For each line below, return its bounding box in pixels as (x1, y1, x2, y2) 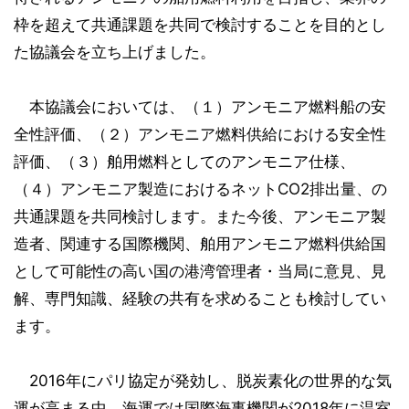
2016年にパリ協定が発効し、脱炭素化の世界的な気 (14, 372, 392, 390)
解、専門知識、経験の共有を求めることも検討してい (14, 289, 386, 308)
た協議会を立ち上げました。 (14, 43, 215, 61)
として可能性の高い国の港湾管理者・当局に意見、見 (14, 262, 386, 280)
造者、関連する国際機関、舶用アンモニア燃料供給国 (14, 235, 386, 253)
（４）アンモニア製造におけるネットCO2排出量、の (14, 180, 387, 198)
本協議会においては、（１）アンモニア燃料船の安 (14, 98, 386, 116)
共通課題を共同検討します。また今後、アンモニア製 (14, 207, 386, 225)
